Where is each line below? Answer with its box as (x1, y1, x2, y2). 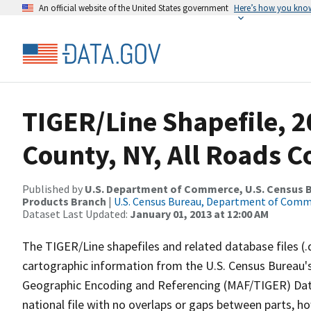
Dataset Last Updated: (22, 207, 130, 221)
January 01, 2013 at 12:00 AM (130, 207, 269, 221)
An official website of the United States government (39, 2, 228, 13)
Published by (22, 182, 85, 196)
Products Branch (22, 194, 106, 208)
